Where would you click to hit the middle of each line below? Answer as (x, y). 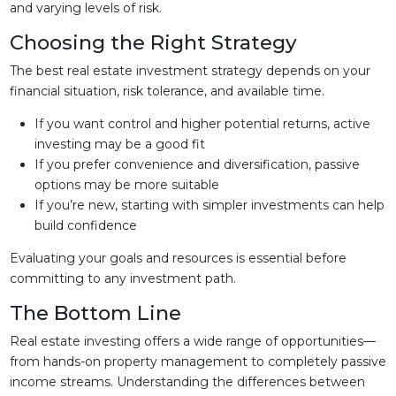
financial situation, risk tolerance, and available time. (167, 91)
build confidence (85, 225)
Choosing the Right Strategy (153, 42)
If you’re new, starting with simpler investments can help (209, 205)
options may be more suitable (126, 185)
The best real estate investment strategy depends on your (190, 71)
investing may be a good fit (119, 144)
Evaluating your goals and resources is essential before (178, 258)
